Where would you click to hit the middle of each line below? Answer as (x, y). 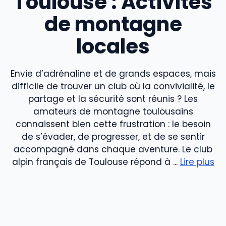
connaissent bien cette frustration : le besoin (113, 124)
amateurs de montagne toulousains (113, 111)
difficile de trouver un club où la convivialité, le (113, 86)
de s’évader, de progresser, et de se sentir (113, 136)
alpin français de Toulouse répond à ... (96, 162)
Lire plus (197, 162)
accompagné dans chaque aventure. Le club (113, 149)
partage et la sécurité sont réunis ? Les (113, 99)
